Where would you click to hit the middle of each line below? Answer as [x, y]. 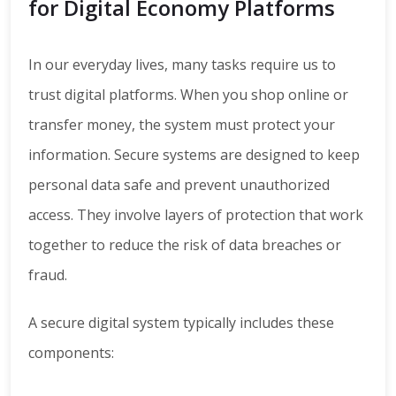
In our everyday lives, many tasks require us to [182, 65]
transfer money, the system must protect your [182, 125]
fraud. [48, 275]
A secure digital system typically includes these [181, 323]
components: [71, 353]
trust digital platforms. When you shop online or [188, 95]
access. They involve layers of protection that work [196, 215]
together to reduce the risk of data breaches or [185, 245]
